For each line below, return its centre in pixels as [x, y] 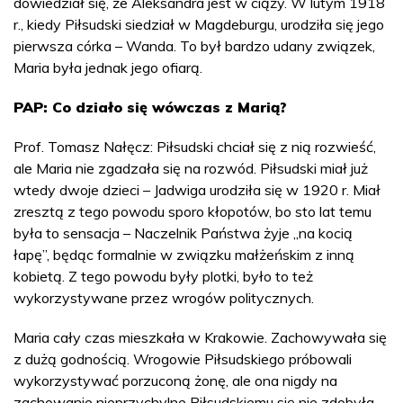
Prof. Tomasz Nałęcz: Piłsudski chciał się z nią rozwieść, [195, 146]
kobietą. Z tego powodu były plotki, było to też [163, 276]
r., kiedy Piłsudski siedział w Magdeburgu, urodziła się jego [199, 24]
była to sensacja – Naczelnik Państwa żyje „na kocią [183, 233]
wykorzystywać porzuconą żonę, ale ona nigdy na [175, 380]
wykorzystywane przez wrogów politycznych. [164, 297]
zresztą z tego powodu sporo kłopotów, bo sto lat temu [193, 211]
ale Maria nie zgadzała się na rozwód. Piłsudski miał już [191, 168]
